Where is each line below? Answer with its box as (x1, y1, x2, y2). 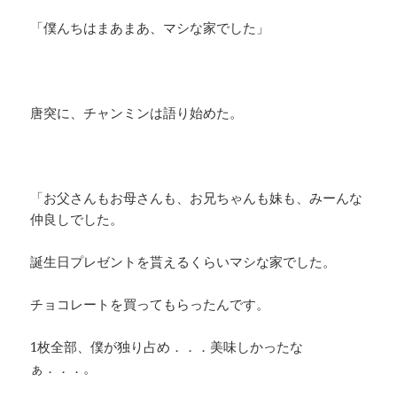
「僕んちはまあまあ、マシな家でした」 (30, 19, 270, 37)
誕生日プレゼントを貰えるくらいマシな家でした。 (30, 253, 337, 271)
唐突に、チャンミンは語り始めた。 (30, 104, 244, 122)
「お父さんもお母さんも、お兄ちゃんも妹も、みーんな (30, 189, 363, 207)
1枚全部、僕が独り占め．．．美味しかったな (30, 338, 304, 356)
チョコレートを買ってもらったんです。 (30, 295, 270, 314)
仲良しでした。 (30, 210, 124, 229)
